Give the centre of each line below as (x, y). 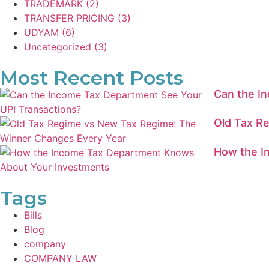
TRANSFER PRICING (69, 18)
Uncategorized (58, 47)
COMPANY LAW (60, 258)
